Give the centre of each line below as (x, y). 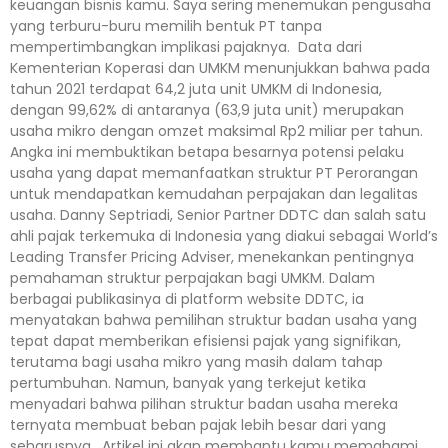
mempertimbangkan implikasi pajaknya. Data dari (186, 46)
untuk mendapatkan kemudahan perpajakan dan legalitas (214, 193)
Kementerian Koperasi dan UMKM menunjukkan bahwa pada (220, 67)
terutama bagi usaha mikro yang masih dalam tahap (196, 361)
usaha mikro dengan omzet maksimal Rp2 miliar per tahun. (218, 130)
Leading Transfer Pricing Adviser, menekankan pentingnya (212, 256)
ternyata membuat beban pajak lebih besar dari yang (198, 424)
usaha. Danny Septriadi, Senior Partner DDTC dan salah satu (218, 214)
